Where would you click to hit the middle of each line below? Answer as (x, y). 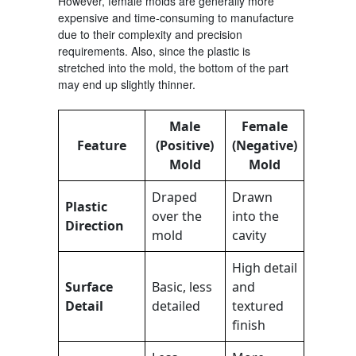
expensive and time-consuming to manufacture (176, 17)
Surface (89, 286)
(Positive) (185, 145)
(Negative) (264, 145)
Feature (101, 145)
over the (176, 216)
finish (248, 325)
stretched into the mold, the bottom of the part (173, 67)
